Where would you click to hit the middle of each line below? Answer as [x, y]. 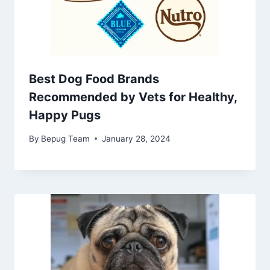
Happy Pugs [65, 115]
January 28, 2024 [137, 138]
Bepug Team [66, 138]
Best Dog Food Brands [94, 79]
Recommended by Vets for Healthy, [133, 97]
